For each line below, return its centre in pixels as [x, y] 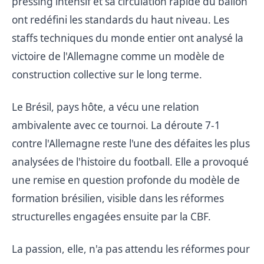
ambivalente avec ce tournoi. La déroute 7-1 [116, 125]
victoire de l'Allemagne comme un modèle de [118, 56]
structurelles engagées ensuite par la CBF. [111, 216]
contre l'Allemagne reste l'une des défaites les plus [131, 143]
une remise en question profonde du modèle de [126, 180]
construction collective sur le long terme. [107, 74]
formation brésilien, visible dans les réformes [118, 198]
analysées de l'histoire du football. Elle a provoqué [130, 161]
